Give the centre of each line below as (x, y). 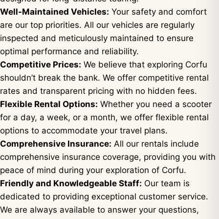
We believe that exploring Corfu (144, 65)
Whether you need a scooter (155, 104)
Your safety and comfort (158, 12)
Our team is (166, 183)
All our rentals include (155, 144)
